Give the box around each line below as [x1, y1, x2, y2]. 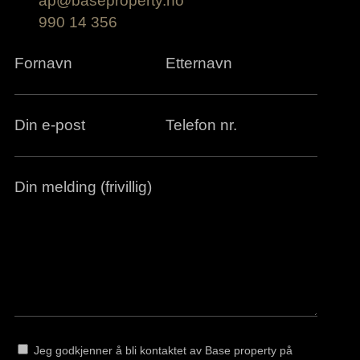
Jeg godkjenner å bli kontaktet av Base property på [33, 344, 292, 358]
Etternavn [166, 54, 233, 72]
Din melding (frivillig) [14, 178, 152, 196]
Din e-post [14, 116, 85, 134]
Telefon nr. [166, 116, 238, 134]
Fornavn [14, 54, 72, 72]
